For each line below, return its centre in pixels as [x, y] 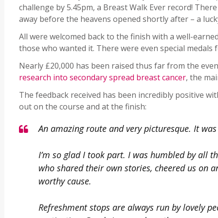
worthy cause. [65, 181]
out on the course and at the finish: [83, 107]
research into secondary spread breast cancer [102, 78]
